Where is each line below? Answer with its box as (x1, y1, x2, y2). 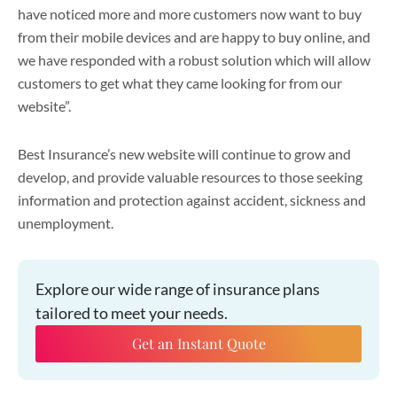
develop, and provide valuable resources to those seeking (18, 168, 362, 185)
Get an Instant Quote (131, 334, 266, 353)
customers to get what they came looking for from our (18, 74, 342, 91)
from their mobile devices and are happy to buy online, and (18, 28, 370, 45)
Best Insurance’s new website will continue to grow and (18, 145, 351, 162)
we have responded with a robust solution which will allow (18, 51, 370, 68)
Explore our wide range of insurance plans (35, 279, 320, 299)
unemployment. (18, 214, 113, 231)
